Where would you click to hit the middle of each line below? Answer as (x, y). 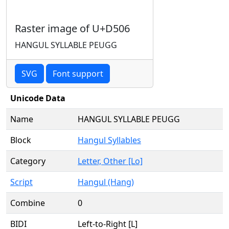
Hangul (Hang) (106, 182)
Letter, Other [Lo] (110, 161)
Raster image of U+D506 (72, 28)
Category (28, 161)
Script (21, 182)
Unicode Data (38, 98)
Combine (28, 203)
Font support (78, 74)
